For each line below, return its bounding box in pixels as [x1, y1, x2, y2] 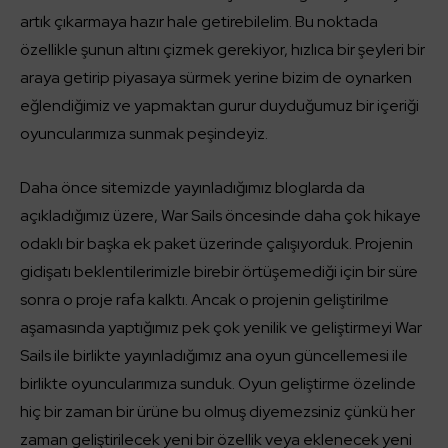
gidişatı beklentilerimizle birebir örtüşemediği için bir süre [20, 261, 418, 282]
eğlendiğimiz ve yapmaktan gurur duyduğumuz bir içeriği [20, 95, 419, 116]
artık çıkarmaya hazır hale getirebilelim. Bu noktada [20, 11, 378, 32]
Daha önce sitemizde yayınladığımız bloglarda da [20, 177, 365, 198]
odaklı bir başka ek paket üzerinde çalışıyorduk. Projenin [20, 233, 413, 254]
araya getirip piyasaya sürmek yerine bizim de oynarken [20, 67, 412, 88]
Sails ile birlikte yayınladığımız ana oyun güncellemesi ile [20, 345, 408, 366]
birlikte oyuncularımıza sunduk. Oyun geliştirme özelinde [20, 373, 416, 394]
